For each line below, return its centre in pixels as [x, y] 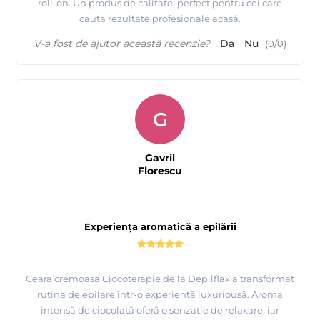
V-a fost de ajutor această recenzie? [122, 43]
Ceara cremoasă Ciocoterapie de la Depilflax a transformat [160, 278]
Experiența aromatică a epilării [160, 226]
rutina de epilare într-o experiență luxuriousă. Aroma [160, 294]
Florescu [160, 170]
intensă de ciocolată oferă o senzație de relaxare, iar [160, 310]
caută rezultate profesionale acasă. [160, 18]
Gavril [160, 157]
